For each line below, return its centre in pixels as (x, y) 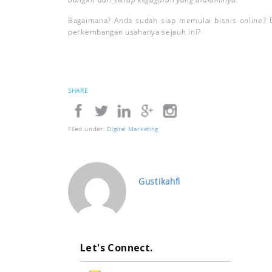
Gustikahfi (159, 182)
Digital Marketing (133, 129)
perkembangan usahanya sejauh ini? (135, 32)
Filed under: (88, 129)
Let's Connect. (117, 248)
